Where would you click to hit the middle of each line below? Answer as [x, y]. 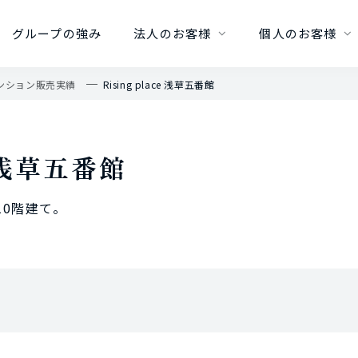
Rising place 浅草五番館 [159, 84]
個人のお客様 [298, 33]
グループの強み [57, 33]
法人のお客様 [173, 33]
